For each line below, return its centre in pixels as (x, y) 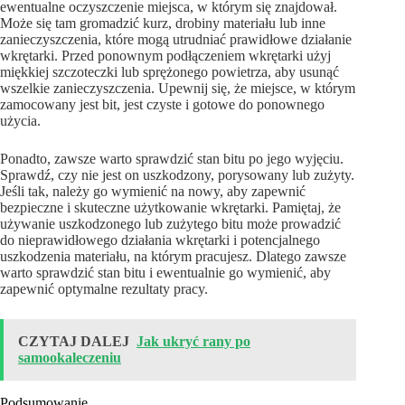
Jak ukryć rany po (193, 342)
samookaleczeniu (70, 358)
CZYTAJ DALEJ (74, 342)
